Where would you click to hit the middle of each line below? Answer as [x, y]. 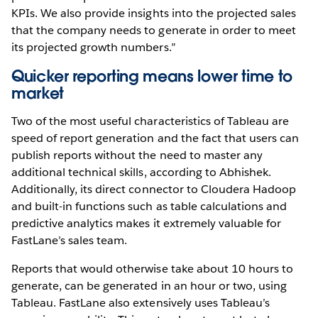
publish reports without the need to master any [137, 155]
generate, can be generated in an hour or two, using [149, 286]
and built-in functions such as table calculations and [149, 207]
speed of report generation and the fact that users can [155, 138]
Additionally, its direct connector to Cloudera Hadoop [154, 190]
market [38, 93]
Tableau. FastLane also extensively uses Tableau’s [141, 303]
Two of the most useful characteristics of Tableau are [150, 121]
